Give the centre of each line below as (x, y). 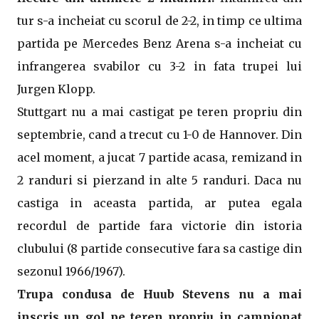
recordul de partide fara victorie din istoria (159, 226)
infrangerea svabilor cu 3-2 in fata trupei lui (159, 66)
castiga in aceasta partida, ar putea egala (159, 203)
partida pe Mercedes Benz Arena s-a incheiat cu (159, 43)
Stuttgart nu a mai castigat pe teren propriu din (159, 112)
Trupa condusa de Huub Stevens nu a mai (159, 294)
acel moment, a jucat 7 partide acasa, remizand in (159, 157)
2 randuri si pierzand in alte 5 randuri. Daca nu (159, 180)
